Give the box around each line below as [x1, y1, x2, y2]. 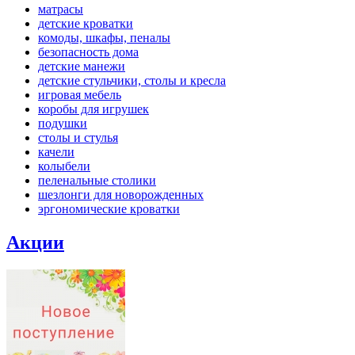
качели [38, 145, 74, 158]
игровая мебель [38, 88, 121, 101]
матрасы [38, 2, 83, 16]
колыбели [38, 159, 90, 173]
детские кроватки [38, 17, 133, 30]
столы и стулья [38, 131, 118, 144]
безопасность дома [38, 45, 139, 59]
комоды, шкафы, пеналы [38, 31, 170, 44]
